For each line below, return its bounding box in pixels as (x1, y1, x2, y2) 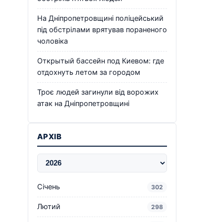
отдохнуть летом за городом (37, 67, 140, 77)
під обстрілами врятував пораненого (37, 25, 167, 34)
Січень (37, 182, 60, 191)
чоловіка (37, 36, 68, 46)
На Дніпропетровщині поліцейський (37, 13, 164, 23)
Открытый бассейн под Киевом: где (37, 56, 164, 65)
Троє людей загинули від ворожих (37, 87, 159, 97)
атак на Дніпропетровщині (37, 99, 129, 108)
